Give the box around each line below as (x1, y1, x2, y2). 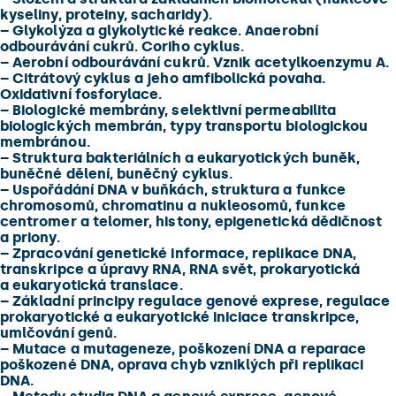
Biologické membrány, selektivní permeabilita (9, 102, 336, 118)
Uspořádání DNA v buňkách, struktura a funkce (9, 181, 346, 198)
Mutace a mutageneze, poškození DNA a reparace (9, 340, 367, 357)
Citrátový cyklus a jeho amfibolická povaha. (9, 70, 325, 87)
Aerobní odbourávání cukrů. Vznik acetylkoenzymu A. (9, 54, 390, 71)
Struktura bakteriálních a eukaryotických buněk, (9, 149, 361, 166)
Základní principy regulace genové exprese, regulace (9, 293, 391, 309)
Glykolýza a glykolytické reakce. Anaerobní (9, 22, 318, 39)
